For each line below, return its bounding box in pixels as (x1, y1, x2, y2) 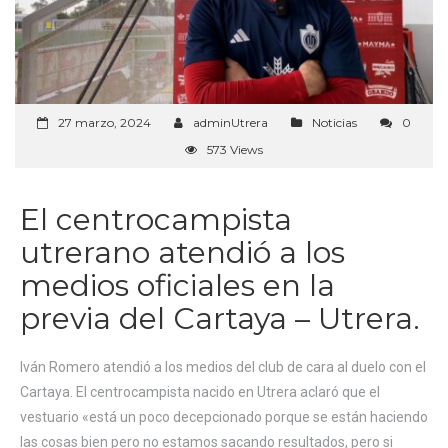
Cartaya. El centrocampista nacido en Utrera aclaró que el (20, 384, 380, 401)
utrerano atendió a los (20, 234, 345, 272)
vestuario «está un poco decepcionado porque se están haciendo (20, 409, 428, 426)
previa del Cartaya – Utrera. (20, 300, 420, 338)
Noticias (312, 115, 357, 131)
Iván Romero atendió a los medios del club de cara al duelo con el (20, 359, 426, 376)
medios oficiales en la (20, 267, 335, 305)
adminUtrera (193, 115, 268, 131)
